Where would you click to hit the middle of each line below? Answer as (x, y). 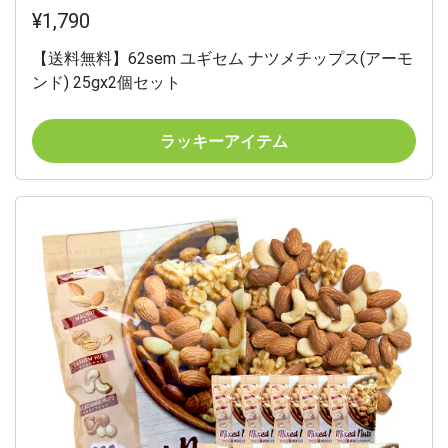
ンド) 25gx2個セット (106, 83)
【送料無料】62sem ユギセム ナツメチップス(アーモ (222, 59)
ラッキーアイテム (224, 141)
